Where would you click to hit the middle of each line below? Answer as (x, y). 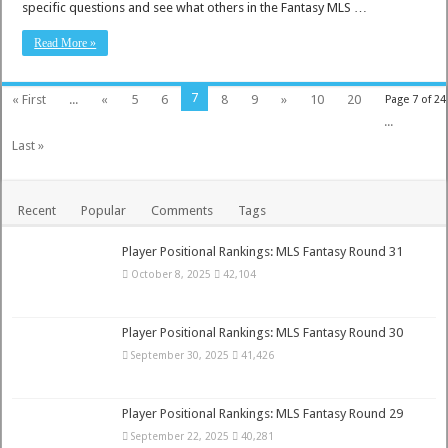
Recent (37, 210)
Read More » (65, 43)
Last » (28, 145)
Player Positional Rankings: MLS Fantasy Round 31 (263, 251)
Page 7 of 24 (415, 99)
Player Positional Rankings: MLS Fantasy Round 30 (263, 333)
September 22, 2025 (180, 436)
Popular (104, 210)
